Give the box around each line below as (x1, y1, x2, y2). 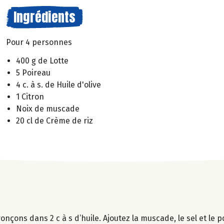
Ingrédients (13, 7, 75, 27)
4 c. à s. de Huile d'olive (16, 79, 101, 89)
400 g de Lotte (16, 55, 68, 65)
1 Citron (16, 91, 44, 101)
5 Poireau (16, 67, 50, 77)
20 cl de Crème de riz (16, 115, 93, 125)
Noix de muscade (16, 103, 79, 113)
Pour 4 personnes (6, 37, 72, 47)
